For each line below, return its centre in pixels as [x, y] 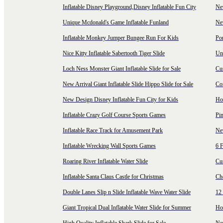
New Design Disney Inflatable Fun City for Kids [120, 100]
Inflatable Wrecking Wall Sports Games [109, 146]
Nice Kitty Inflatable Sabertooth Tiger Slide [114, 53]
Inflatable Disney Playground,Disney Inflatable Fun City [129, 7]
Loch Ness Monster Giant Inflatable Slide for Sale [122, 69]
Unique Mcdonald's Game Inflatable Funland [116, 22]
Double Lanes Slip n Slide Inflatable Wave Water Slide [127, 192]
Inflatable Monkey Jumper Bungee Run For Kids [121, 38]
